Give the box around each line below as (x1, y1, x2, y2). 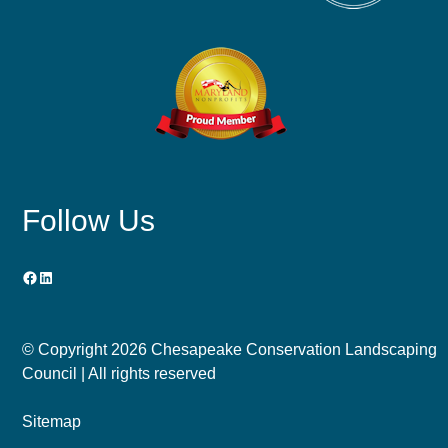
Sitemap (22, 412, 82, 430)
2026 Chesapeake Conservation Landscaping (111, 340, 438, 358)
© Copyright (22, 340, 112, 358)
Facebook (21, 267, 93, 285)
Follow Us (22, 203, 156, 237)
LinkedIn (37, 267, 99, 285)
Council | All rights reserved (22, 364, 217, 382)
